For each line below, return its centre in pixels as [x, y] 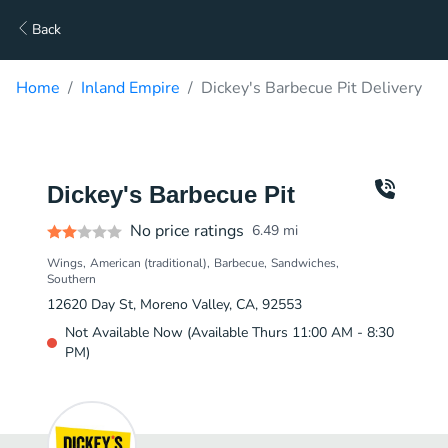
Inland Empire [130, 88]
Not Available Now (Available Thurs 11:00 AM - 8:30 [229, 332]
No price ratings [187, 231]
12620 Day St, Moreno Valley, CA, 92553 [174, 304]
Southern [71, 279]
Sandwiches [303, 263]
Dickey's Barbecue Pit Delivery [311, 88]
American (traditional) [148, 263]
